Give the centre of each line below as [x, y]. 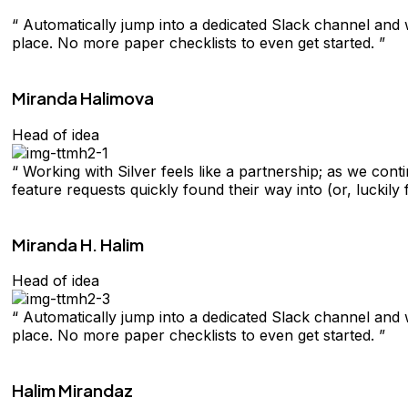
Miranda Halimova [83, 98]
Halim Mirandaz [72, 390]
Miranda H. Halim [78, 244]
